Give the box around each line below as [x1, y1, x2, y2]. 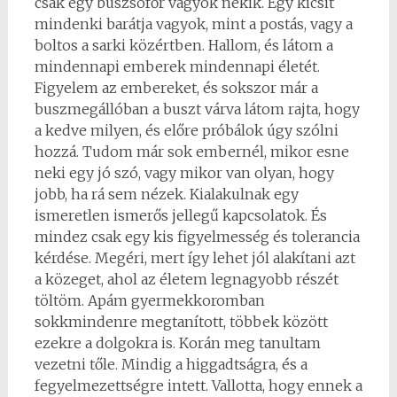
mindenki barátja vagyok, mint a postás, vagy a [34, 15, 353, 33]
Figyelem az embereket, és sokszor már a [34, 79, 318, 97]
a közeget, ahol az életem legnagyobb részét [34, 270, 339, 288]
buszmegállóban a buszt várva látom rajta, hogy [34, 100, 360, 118]
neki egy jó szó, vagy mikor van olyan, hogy [34, 164, 334, 182]
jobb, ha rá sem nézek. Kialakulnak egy [34, 185, 299, 203]
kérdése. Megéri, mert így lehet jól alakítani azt [34, 249, 355, 267]
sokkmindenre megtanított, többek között [34, 313, 328, 331]
